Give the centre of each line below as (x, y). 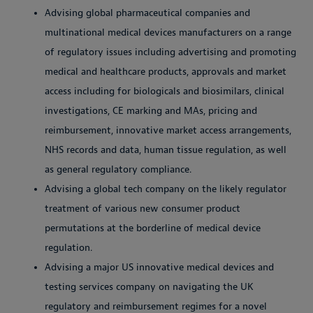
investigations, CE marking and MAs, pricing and (151, 110)
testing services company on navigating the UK (149, 286)
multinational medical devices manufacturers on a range (168, 32)
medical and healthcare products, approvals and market (166, 71)
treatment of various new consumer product (143, 208)
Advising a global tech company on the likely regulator (166, 189)
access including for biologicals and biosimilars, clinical (165, 91)
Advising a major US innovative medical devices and (159, 267)
